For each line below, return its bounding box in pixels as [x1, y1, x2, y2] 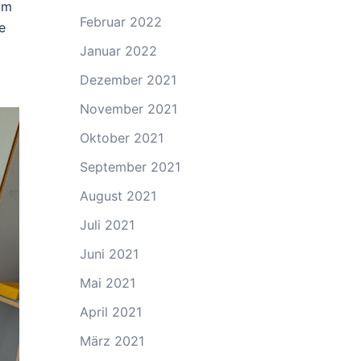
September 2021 [79, 159, 180, 175]
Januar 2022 [79, 43, 157, 59]
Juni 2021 [79, 246, 139, 262]
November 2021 [79, 101, 177, 117]
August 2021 [79, 188, 156, 204]
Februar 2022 [79, 14, 162, 30]
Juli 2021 [79, 217, 135, 233]
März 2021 [79, 333, 144, 349]
